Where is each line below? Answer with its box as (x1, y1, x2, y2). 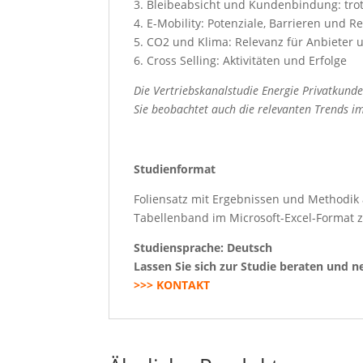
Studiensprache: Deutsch (134, 239, 273, 255)
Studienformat (134, 160, 216, 177)
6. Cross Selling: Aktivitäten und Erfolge (134, 52, 348, 68)
